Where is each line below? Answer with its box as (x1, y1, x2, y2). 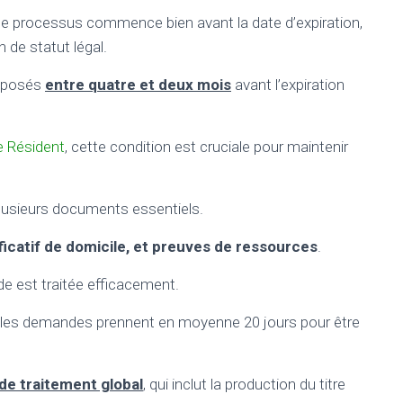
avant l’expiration (231, 76, 345, 94)
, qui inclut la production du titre (143, 375, 345, 393)
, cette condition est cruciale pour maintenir (65, 138, 348, 156)
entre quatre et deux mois (45, 76, 231, 94)
